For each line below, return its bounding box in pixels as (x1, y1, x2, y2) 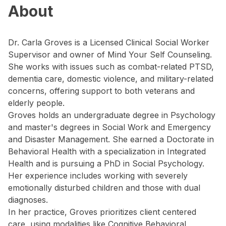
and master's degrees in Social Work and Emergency (8, 122, 211, 132)
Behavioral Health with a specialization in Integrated (8, 146, 206, 156)
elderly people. (8, 98, 65, 108)
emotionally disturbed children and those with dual (8, 183, 200, 193)
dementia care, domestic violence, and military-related (8, 74, 213, 84)
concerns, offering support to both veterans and (8, 86, 195, 96)
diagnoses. (8, 195, 48, 205)
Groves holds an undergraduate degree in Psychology (8, 110, 215, 120)
